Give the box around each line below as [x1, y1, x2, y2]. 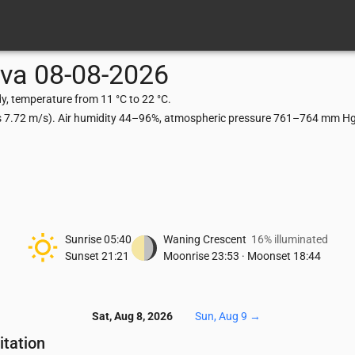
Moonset [247, 250, 291, 262]
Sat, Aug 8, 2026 [91, 310, 173, 323]
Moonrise [163, 250, 209, 262]
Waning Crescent [163, 233, 246, 246]
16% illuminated [251, 233, 328, 246]
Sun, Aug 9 [194, 310, 247, 323]
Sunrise [65, 233, 101, 246]
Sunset [65, 250, 99, 262]
